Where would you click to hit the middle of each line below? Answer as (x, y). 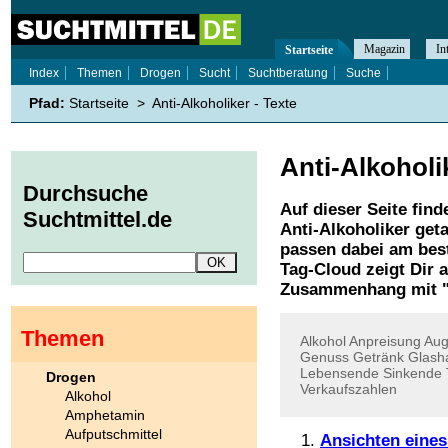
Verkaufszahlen (348, 389)
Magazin (384, 49)
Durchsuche (85, 194)
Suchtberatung (288, 73)
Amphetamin (105, 414)
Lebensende (339, 373)
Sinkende (412, 373)
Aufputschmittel (113, 433)
